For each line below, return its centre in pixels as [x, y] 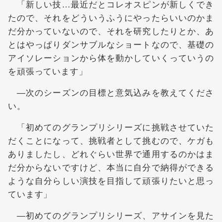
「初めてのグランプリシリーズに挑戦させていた [111, 126]
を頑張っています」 [48, 70]
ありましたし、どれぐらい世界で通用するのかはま [111, 153]
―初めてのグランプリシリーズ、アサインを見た [111, 215]
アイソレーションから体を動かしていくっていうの [111, 57]
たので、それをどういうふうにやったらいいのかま [111, 17]
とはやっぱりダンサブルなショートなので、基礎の [111, 44]
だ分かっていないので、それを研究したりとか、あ [111, 30]
